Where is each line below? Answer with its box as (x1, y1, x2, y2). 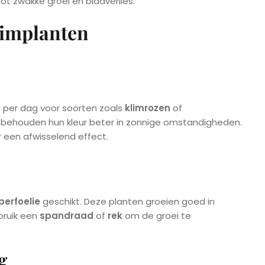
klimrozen (125, 102, 170, 115)
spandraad (40, 209, 93, 222)
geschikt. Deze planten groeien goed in (40, 195, 215, 208)
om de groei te (122, 209, 191, 222)
